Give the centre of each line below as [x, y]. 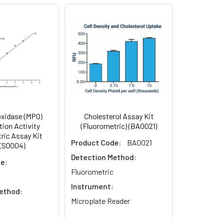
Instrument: [92, 186]
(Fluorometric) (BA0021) [119, 126]
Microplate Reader [100, 200]
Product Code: [96, 142]
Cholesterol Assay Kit [119, 116]
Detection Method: [104, 157]
